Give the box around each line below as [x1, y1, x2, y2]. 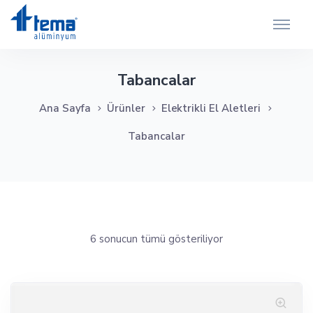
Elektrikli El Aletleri [161, 101, 261, 115]
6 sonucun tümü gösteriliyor [90, 232, 223, 246]
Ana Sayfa [38, 101, 91, 115]
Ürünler [106, 101, 145, 115]
